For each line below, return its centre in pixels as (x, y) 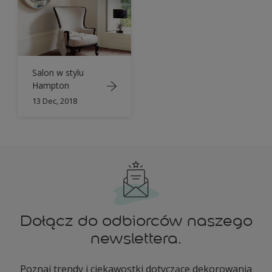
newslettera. (136, 239)
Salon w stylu (58, 72)
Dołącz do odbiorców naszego (136, 221)
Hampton (51, 85)
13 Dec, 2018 (55, 100)
